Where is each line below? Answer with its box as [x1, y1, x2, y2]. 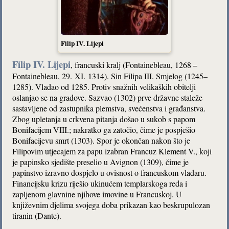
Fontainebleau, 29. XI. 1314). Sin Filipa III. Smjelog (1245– [12, 70, 208, 81]
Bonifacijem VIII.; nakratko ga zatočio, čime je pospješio [12, 124, 196, 135]
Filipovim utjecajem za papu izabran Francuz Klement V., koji [12, 145, 212, 156]
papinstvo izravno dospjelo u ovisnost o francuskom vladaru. [12, 167, 207, 178]
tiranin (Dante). [12, 210, 62, 221]
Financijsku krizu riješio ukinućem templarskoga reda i [12, 177, 188, 189]
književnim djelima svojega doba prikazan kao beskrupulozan [12, 199, 211, 210]
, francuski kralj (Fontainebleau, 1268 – [71, 59, 198, 70]
